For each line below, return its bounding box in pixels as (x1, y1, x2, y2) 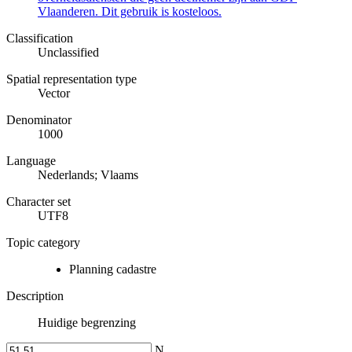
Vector (38, 86, 70, 101)
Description (6, 289, 64, 303)
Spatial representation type (6, 72, 137, 86)
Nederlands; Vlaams (38, 168, 138, 182)
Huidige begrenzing (38, 316, 136, 330)
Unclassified (38, 46, 99, 60)
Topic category (6, 236, 80, 250)
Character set (6, 195, 71, 209)
